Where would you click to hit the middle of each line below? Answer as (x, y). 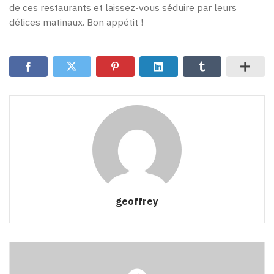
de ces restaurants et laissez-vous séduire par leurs (123, 8)
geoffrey (137, 201)
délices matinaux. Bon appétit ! (76, 22)
